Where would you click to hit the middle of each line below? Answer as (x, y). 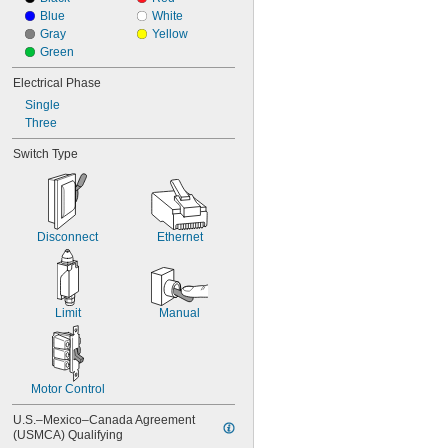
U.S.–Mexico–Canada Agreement (104, 420)
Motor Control (67, 389)
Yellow (169, 34)
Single (42, 105)
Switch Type (45, 154)
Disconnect (67, 237)
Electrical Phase (57, 83)
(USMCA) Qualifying (68, 435)
